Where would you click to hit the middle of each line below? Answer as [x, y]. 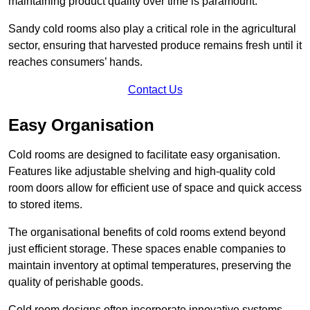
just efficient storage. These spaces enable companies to [147, 248]
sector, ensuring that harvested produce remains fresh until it [155, 45]
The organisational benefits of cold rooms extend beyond [147, 232]
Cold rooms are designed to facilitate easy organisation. [144, 154]
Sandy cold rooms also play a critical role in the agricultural [152, 28]
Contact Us [155, 89]
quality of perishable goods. [76, 282]
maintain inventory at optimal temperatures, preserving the [150, 265]
